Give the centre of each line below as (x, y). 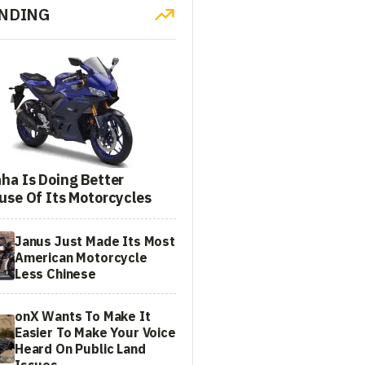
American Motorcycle (81, 257)
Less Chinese (55, 273)
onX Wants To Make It (83, 316)
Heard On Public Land (80, 348)
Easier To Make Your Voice (95, 332)
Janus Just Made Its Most (95, 241)
